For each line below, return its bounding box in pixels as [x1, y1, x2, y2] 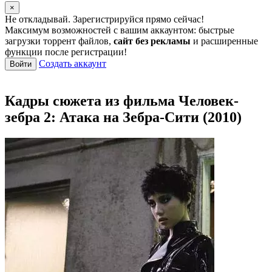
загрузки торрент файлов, [5, 35, 114, 46]
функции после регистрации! [5, 46, 127, 57]
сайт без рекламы [114, 35, 191, 46]
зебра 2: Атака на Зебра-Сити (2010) [5, 109, 242, 126]
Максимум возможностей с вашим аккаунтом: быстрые [5, 24, 234, 35]
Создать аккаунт [39, 58, 106, 69]
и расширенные [191, 35, 258, 46]
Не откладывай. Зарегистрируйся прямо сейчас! [5, 13, 204, 24]
